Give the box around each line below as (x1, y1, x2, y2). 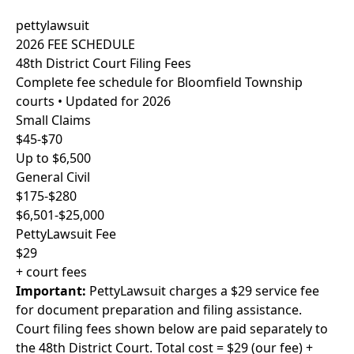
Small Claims (16, 111, 91, 129)
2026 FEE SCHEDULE (16, 36, 135, 53)
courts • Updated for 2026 (16, 92, 171, 110)
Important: (16, 282, 86, 299)
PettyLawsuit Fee (16, 225, 116, 243)
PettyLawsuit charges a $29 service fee (86, 282, 319, 299)
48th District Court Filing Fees (16, 55, 191, 72)
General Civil (16, 168, 90, 186)
